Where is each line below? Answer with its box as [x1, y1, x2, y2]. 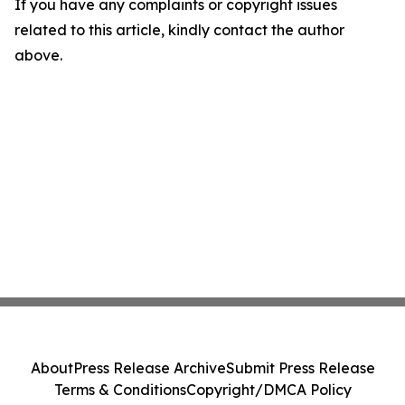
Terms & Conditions [53, 381, 186, 399]
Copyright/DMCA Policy [185, 381, 352, 399]
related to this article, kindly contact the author [14, 21, 344, 39]
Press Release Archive [72, 359, 226, 377]
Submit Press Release [225, 359, 375, 377]
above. [14, 46, 62, 64]
